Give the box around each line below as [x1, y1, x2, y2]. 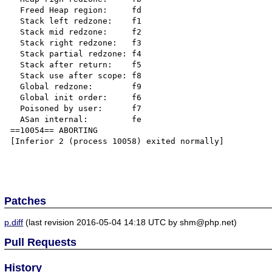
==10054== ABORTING [10, 125, 98, 135]
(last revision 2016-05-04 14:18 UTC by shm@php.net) [23, 217, 237, 227]
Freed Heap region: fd [10, 5, 21, 15]
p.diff [4, 217, 24, 227]
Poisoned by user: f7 [10, 103, 21, 113]
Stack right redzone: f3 [10, 38, 21, 47]
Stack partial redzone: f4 [10, 49, 21, 58]
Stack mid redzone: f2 [10, 27, 21, 36]
